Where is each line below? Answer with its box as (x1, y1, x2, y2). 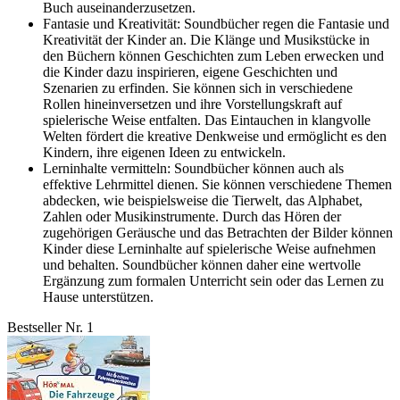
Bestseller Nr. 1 (7, 320, 94, 336)
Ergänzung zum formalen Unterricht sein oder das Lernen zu (43, 273, 384, 289)
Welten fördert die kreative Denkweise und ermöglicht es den (43, 129, 387, 145)
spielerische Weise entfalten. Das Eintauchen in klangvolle (43, 112, 371, 129)
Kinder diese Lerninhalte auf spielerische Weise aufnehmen (43, 241, 376, 257)
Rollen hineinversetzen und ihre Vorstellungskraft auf (43, 96, 342, 112)
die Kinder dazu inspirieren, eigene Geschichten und (43, 64, 337, 80)
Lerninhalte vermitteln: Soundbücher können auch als (43, 161, 344, 177)
